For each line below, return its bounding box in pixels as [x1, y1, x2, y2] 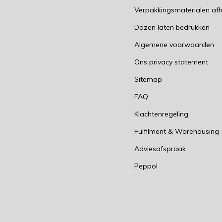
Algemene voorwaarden [134, 40, 215, 49]
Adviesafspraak [134, 144, 186, 153]
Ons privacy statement [134, 57, 209, 66]
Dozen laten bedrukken [134, 23, 210, 32]
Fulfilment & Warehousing [134, 127, 220, 136]
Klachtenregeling [134, 110, 189, 118]
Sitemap [134, 75, 163, 84]
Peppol [134, 162, 158, 170]
